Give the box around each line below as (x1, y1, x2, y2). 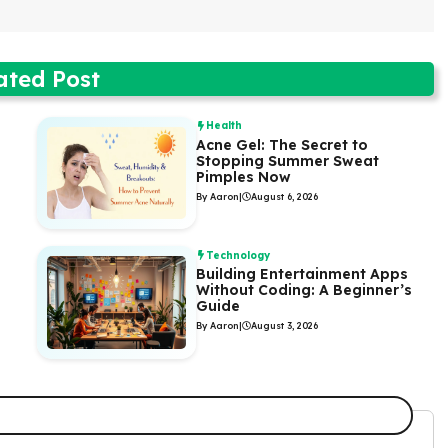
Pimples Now (195, 167, 295, 186)
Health (205, 119, 242, 133)
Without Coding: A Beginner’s (195, 281, 412, 300)
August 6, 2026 (250, 190, 318, 202)
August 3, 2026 (250, 320, 318, 332)
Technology (205, 248, 270, 262)
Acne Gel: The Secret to (195, 135, 368, 154)
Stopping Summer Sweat (195, 151, 379, 170)
